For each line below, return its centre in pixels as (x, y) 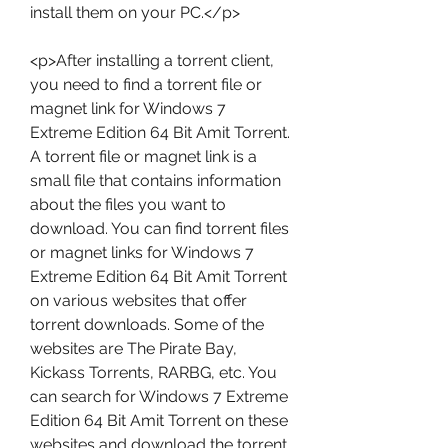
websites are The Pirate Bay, (133, 348)
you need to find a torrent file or (146, 84)
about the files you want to (128, 204)
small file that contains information (155, 180)
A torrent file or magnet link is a (143, 156)
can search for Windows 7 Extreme (159, 396)
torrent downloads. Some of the (147, 324)
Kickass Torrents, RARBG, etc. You (153, 372)
